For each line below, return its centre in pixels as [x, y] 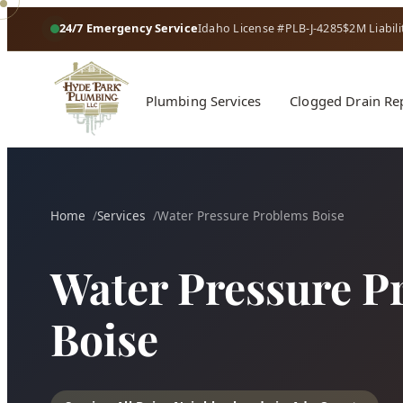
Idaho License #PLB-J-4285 [270, 29]
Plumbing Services [203, 101]
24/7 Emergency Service [129, 28]
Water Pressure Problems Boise [251, 215]
